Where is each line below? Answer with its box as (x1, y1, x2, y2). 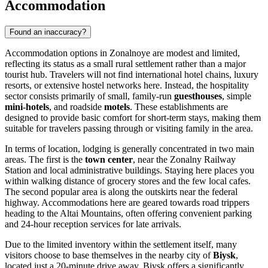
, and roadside (49, 102, 104, 112)
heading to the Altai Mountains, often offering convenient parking (5, 208, 252, 219)
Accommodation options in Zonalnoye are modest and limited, (5, 48, 240, 59)
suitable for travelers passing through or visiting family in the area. (5, 123, 253, 134)
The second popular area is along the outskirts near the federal (5, 187, 237, 197)
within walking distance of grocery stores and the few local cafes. (5, 176, 251, 187)
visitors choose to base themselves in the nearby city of (5, 250, 213, 261)
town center (85, 154, 133, 165)
